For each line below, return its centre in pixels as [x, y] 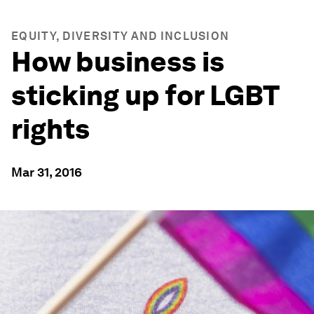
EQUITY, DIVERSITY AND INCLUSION [121, 36]
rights [50, 129]
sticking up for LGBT [145, 95]
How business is [118, 62]
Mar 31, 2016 [47, 172]
